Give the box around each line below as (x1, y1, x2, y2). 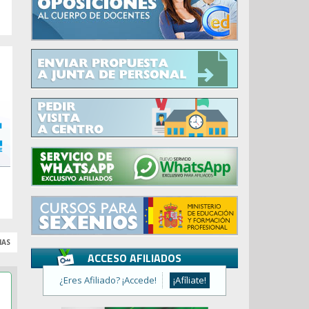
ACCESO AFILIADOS (88, 250, 181, 266)
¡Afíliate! (173, 274, 206, 286)
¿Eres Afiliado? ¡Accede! (59, 274, 157, 286)
